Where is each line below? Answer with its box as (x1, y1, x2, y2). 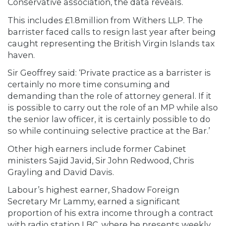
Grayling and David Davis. (8, 166, 114, 177)
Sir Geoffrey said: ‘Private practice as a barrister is (8, 68, 211, 78)
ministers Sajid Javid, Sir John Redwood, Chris (8, 155, 194, 165)
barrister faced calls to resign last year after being (8, 26, 216, 37)
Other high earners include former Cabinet (8, 143, 186, 154)
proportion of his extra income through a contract (8, 208, 213, 218)
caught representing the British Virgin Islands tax (8, 38, 215, 48)
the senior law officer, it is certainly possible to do (8, 114, 210, 125)
